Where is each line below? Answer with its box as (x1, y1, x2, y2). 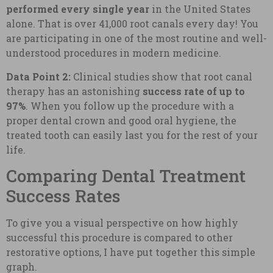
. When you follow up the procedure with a (26, 99, 234, 112)
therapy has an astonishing (6, 84, 143, 97)
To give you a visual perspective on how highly (6, 216, 238, 229)
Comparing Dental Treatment (6, 164, 246, 187)
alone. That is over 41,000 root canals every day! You (6, 17, 258, 30)
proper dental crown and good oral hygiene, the (6, 113, 236, 127)
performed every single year (6, 2, 149, 16)
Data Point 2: (6, 69, 71, 83)
